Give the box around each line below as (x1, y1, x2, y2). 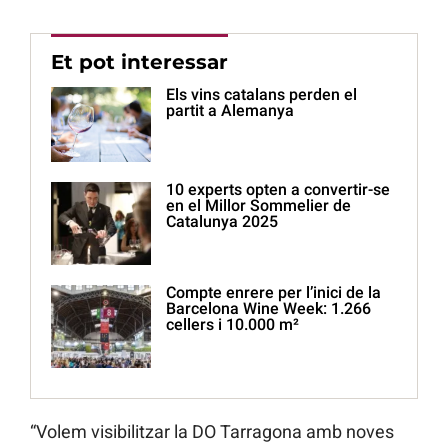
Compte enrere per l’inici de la (166, 283, 381, 303)
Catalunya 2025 (166, 212, 278, 232)
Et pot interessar (51, 50, 228, 75)
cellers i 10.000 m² (166, 315, 299, 335)
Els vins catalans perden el (166, 85, 357, 105)
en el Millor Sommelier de (166, 196, 351, 216)
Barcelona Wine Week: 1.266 (166, 299, 371, 319)
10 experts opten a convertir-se (166, 180, 390, 200)
